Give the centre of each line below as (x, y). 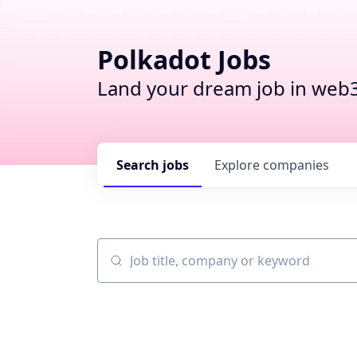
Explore (239, 165)
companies (296, 165)
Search (139, 165)
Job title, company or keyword (186, 268)
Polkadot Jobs (184, 59)
